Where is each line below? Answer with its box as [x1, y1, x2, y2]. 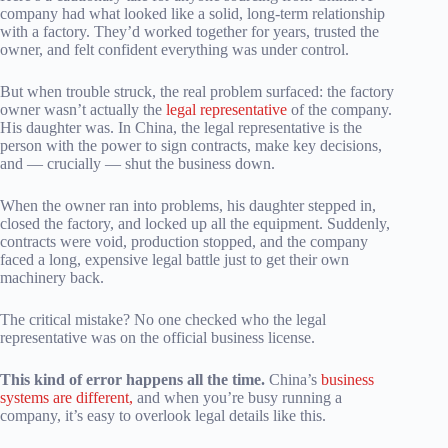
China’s [265, 371, 321, 389]
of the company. [287, 101, 392, 119]
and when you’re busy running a [133, 389, 342, 407]
